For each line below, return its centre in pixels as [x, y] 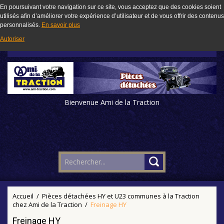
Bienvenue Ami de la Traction [112, 102]
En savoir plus [61, 25]
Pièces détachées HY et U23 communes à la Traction [121, 196]
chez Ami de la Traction [47, 204]
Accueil [23, 196]
